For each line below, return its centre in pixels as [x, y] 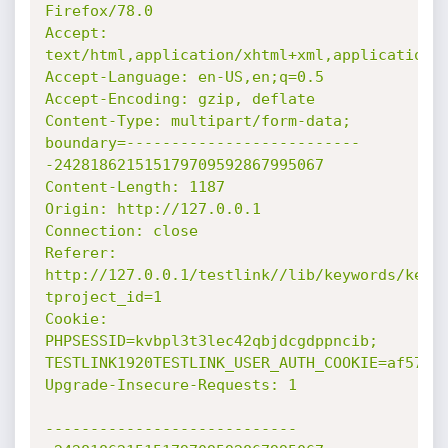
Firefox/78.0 [98, 11]
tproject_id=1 [103, 297]
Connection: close [121, 231]
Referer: [80, 253]
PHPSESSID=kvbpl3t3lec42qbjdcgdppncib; [211, 341]
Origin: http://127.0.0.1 [152, 209]
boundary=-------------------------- [202, 143]
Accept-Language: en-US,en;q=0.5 [184, 77]
